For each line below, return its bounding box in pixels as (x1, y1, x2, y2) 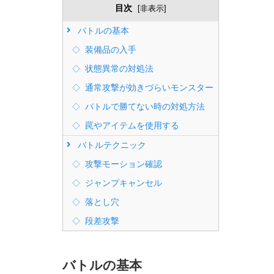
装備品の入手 (83, 44, 136, 54)
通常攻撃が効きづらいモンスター (83, 82, 213, 92)
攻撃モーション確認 (83, 158, 162, 169)
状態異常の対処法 (83, 63, 154, 73)
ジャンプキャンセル (83, 177, 162, 188)
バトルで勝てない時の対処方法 (83, 101, 205, 111)
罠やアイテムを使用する (83, 120, 179, 130)
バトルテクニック (75, 139, 146, 150)
